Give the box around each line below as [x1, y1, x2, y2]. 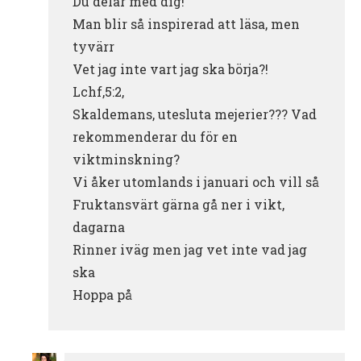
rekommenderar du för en [73, 127, 238, 145]
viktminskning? [73, 150, 180, 168]
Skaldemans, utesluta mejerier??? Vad [73, 105, 317, 122]
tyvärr [73, 37, 114, 55]
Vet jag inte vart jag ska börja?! [73, 60, 268, 77]
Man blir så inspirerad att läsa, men [73, 15, 300, 32]
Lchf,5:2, [73, 82, 124, 100]
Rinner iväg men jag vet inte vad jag [73, 240, 307, 258]
